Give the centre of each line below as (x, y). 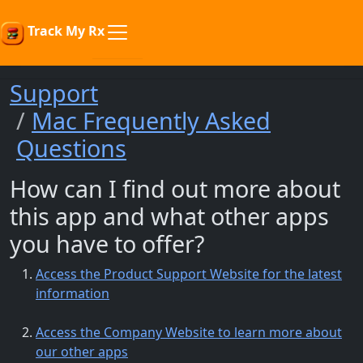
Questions (71, 148)
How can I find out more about (175, 188)
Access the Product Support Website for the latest (189, 274)
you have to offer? (107, 243)
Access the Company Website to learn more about (189, 332)
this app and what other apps (169, 216)
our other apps (82, 352)
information (73, 293)
